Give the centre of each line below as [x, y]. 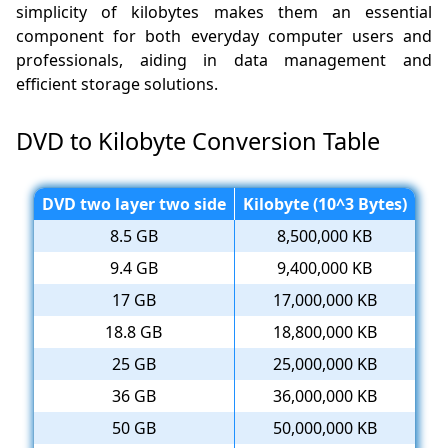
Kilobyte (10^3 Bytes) [324, 204]
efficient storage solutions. [117, 84]
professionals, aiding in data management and [224, 60]
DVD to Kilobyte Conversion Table [198, 141]
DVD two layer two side [133, 204]
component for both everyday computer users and [224, 36]
